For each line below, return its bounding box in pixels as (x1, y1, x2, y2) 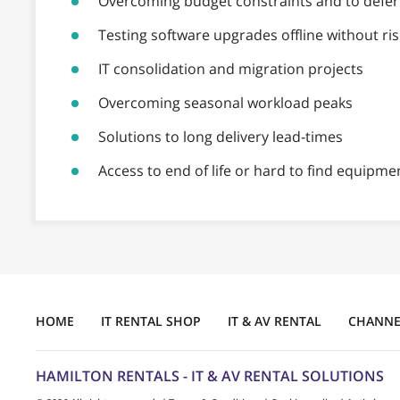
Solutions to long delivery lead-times (98, 127, 343, 146)
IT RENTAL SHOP (101, 312, 201, 329)
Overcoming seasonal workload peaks (98, 93, 353, 112)
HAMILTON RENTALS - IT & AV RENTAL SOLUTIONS (36, 366, 384, 386)
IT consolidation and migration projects (98, 59, 363, 79)
